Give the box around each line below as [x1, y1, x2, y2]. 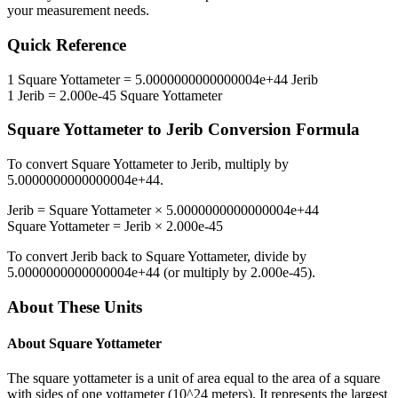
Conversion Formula [203, 120, 360, 139]
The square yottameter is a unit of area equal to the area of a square [7, 370, 380, 386]
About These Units [7, 297, 142, 316]
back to [98, 249, 146, 265]
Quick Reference [7, 36, 126, 55]
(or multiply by [160, 265, 251, 281]
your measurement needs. [7, 3, 149, 19]
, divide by [247, 249, 306, 265]
